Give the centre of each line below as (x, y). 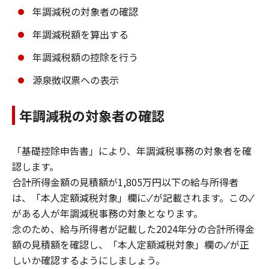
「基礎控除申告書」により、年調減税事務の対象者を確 (132, 150)
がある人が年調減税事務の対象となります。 (107, 213)
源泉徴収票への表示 (76, 80)
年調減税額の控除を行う (85, 57)
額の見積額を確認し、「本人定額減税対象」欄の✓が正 (131, 244)
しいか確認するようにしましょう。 (89, 260)
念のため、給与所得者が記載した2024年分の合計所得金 (133, 228)
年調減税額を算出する (80, 34)
